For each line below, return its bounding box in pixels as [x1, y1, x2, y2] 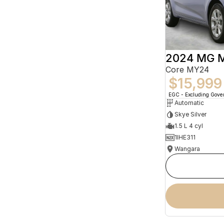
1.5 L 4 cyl [174, 122, 203, 130]
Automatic [174, 99, 204, 107]
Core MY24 [165, 64, 209, 74]
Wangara [174, 145, 200, 153]
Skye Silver [174, 110, 206, 118]
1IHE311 [174, 133, 195, 141]
